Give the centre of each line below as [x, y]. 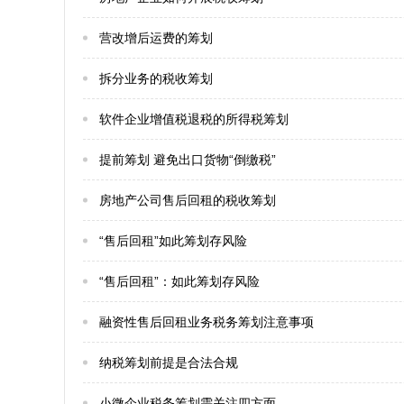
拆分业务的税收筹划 [156, 78]
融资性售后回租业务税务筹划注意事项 [207, 322]
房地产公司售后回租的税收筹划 [188, 200]
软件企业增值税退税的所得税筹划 [194, 119]
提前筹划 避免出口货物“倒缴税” [188, 160]
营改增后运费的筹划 [156, 38]
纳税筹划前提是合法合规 [169, 363]
